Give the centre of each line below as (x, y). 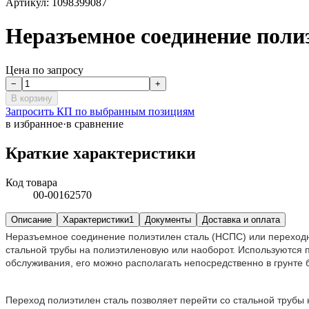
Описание (31, 219)
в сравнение (95, 123)
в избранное (34, 123)
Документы (168, 219)
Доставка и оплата (241, 219)
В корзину (32, 98)
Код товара (31, 182)
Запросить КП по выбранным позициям (100, 111)
